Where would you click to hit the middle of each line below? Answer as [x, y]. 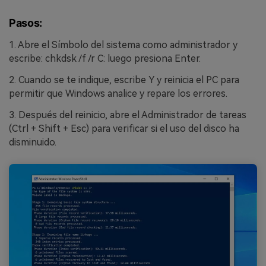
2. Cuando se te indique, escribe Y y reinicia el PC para [124, 80]
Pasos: [26, 23]
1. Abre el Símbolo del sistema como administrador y [123, 45]
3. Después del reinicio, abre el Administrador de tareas [128, 115]
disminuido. [33, 142]
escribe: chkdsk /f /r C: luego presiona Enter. [105, 59]
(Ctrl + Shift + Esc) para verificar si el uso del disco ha [124, 128]
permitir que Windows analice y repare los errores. [118, 93]
